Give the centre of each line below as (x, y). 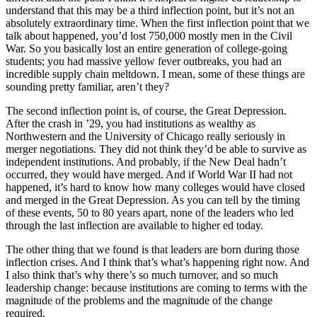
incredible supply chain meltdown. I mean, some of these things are (155, 74)
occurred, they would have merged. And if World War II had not (149, 174)
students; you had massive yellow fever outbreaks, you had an (144, 61)
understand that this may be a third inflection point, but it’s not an (150, 10)
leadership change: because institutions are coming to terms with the (156, 287)
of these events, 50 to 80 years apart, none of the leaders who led (150, 212)
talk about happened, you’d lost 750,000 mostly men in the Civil (149, 35)
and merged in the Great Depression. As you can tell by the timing (153, 200)
